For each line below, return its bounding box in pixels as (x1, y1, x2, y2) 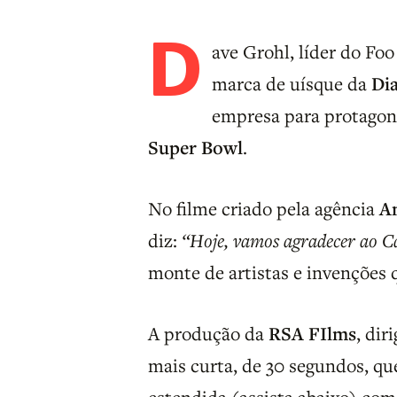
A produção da (148, 320, 269, 346)
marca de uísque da (212, 70, 372, 96)
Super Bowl (148, 134, 244, 160)
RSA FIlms (269, 320, 357, 346)
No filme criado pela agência (148, 195, 380, 221)
